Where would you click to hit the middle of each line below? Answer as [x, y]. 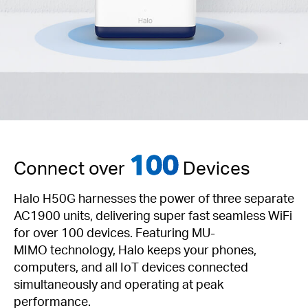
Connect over [71, 168]
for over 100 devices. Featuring [103, 232]
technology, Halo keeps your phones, [152, 250]
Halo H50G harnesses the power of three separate [154, 198]
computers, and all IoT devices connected [131, 267]
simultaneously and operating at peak [119, 284]
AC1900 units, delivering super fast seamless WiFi [153, 215]
